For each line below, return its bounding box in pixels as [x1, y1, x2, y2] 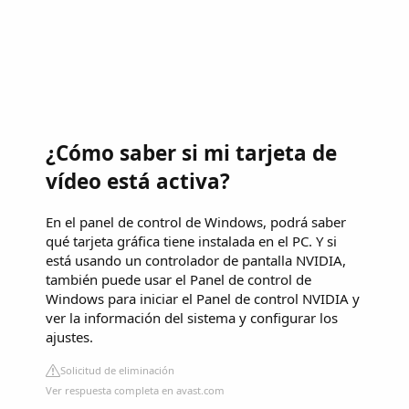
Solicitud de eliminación [60, 363, 174, 378]
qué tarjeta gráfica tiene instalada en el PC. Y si [46, 232, 337, 251]
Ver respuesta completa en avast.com [46, 383, 225, 398]
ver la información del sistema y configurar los [46, 309, 338, 328]
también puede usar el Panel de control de [46, 270, 311, 289]
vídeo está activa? [46, 167, 230, 196]
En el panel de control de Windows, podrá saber [46, 213, 346, 232]
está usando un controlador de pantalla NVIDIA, [46, 251, 346, 270]
